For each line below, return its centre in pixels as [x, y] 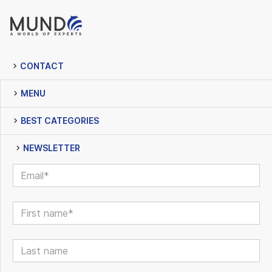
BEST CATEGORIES [60, 120]
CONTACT [42, 66]
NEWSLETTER [52, 148]
